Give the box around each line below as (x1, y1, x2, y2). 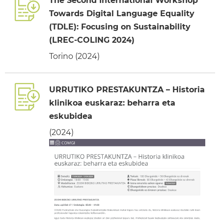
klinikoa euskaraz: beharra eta (49, 98, 175, 108)
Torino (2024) (49, 52, 100, 61)
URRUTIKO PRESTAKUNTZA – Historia (49, 85, 205, 94)
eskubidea (49, 111, 92, 121)
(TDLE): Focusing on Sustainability (49, 22, 191, 31)
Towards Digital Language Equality (49, 9, 194, 18)
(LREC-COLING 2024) (49, 35, 135, 45)
